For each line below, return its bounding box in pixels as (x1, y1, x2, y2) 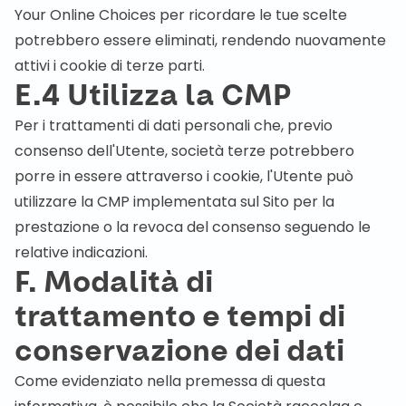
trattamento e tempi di (14, 298, 345, 336)
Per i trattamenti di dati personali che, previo (14, 115, 333, 136)
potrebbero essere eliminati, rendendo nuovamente (14, 30, 386, 51)
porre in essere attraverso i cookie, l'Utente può (14, 166, 353, 187)
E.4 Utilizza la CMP (14, 77, 292, 115)
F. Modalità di (14, 264, 213, 302)
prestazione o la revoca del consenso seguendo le (14, 217, 371, 237)
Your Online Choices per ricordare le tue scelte (14, 5, 347, 25)
